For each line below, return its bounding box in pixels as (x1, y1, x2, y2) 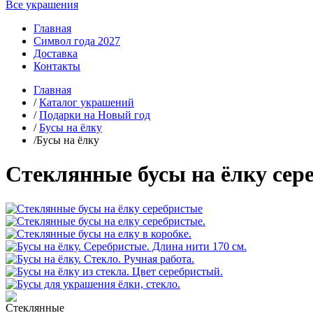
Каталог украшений (39, 96, 134, 108)
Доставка (34, 48, 78, 59)
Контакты (34, 60, 80, 72)
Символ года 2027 (34, 35, 120, 47)
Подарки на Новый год (39, 109, 150, 121)
